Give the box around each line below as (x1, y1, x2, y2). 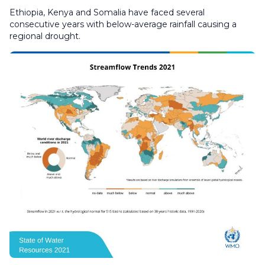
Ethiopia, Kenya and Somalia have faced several (9, 7, 205, 18)
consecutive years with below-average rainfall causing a (9, 19, 237, 30)
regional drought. (9, 31, 80, 42)
